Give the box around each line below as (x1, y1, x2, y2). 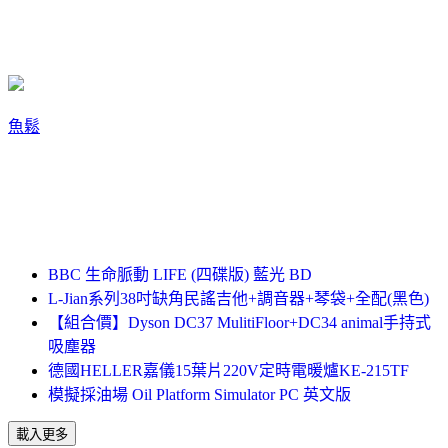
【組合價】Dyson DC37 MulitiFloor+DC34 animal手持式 (48, 313, 431, 331)
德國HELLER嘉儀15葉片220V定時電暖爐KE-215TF (48, 361, 409, 379)
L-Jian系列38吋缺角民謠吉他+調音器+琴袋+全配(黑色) (48, 289, 429, 307)
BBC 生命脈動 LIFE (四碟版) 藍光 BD (48, 265, 312, 283)
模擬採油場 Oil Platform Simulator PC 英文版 (48, 385, 351, 403)
